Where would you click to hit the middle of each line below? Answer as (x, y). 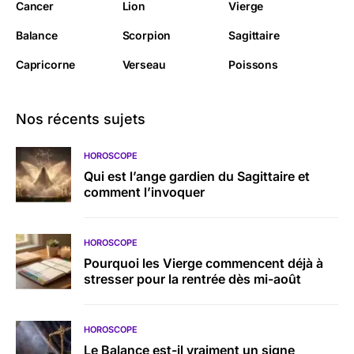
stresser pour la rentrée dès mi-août (192, 279)
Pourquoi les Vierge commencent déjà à (203, 263)
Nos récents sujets (81, 119)
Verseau (144, 64)
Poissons (253, 64)
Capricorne (46, 64)
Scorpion (147, 35)
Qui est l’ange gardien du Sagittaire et (197, 176)
